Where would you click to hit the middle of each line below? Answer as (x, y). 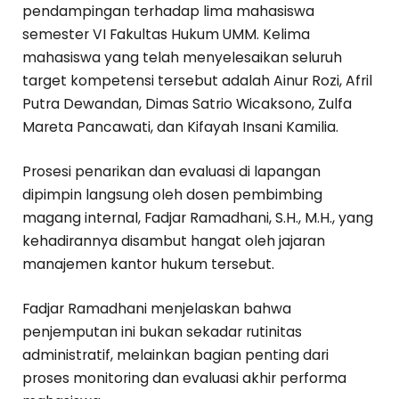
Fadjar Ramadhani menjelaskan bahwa (157, 309)
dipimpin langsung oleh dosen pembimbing (172, 195)
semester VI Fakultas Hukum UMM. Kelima (166, 35)
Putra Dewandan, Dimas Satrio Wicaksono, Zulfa (187, 104)
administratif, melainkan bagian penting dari (175, 355)
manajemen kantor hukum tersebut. (148, 265)
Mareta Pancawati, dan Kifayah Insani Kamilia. (180, 127)
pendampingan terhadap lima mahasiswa (168, 12)
